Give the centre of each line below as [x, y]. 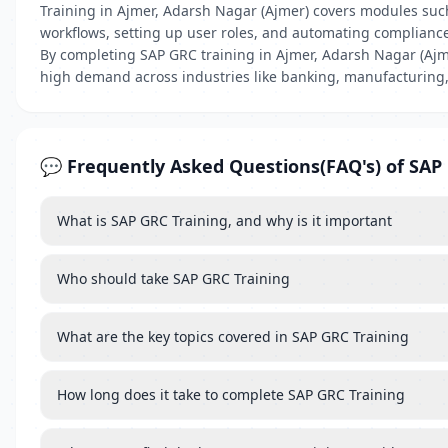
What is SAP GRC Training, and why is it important [224, 220]
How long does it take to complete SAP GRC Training [231, 394]
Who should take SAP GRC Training [173, 278]
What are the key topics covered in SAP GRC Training [233, 336]
